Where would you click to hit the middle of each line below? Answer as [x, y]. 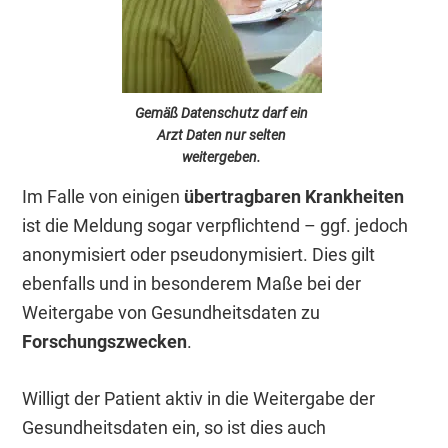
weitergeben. [221, 156]
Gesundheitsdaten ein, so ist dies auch [174, 427]
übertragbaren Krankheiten [294, 196]
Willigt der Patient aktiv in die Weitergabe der [199, 398]
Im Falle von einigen [103, 196]
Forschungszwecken [105, 341]
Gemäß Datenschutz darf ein [221, 112]
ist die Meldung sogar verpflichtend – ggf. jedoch [215, 225]
